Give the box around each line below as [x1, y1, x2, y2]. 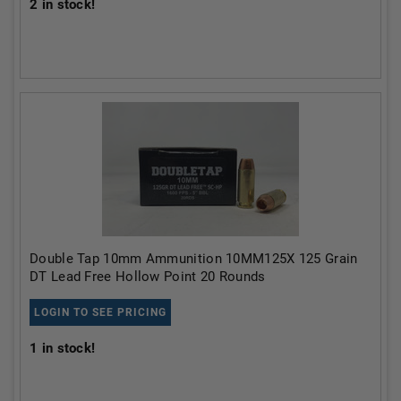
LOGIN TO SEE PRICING [34, 306, 166, 319]
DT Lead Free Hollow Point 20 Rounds [30, 269, 266, 285]
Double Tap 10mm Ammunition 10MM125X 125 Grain [30, 251, 358, 267]
